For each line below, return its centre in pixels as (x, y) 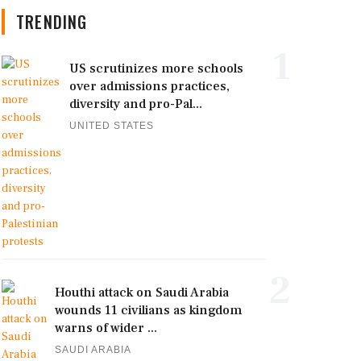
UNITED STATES (112, 126)
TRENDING (52, 22)
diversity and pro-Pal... (136, 104)
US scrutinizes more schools (156, 68)
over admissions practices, (149, 86)
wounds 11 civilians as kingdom (148, 310)
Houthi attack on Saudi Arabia (142, 293)
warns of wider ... (106, 328)
